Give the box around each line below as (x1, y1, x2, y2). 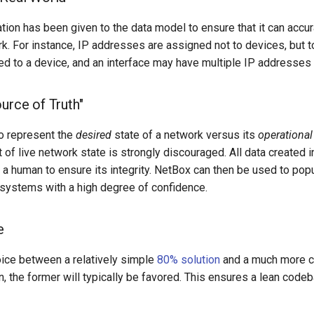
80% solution (157, 253, 220, 266)
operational (258, 128, 313, 142)
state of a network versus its (111, 128, 258, 142)
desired (76, 128, 111, 142)
